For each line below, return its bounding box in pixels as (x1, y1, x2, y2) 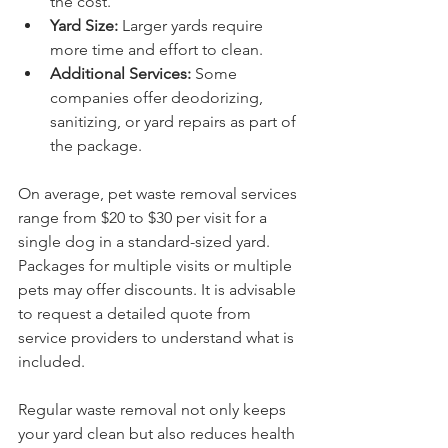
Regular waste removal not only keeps (18, 399, 290, 419)
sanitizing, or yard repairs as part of (50, 111, 300, 131)
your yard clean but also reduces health (18, 423, 299, 443)
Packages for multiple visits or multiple (18, 255, 296, 275)
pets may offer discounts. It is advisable (18, 279, 300, 299)
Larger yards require (118, 15, 267, 35)
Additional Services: (50, 63, 191, 83)
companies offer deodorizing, (50, 87, 267, 107)
